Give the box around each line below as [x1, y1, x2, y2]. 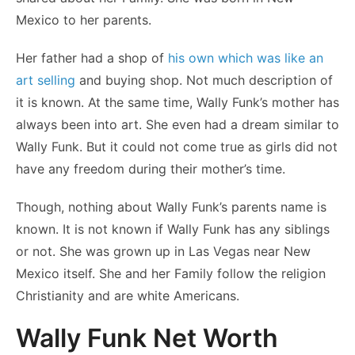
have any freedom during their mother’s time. [16, 160, 285, 177]
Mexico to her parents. [16, 11, 151, 28]
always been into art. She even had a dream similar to [16, 116, 339, 132]
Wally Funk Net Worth [16, 322, 278, 353]
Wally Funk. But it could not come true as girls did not [16, 138, 338, 155]
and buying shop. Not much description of [75, 71, 333, 88]
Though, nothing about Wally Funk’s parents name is [16, 198, 326, 215]
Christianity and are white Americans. [16, 287, 239, 303]
